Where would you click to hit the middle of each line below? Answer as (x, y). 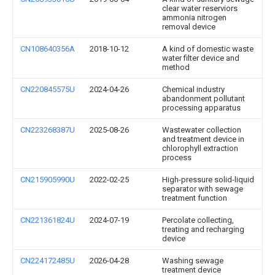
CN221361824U (48, 220)
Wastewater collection (202, 130)
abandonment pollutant (203, 99)
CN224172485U (48, 261)
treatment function (195, 198)
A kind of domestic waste (208, 49)
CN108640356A (48, 49)
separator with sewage (203, 189)
